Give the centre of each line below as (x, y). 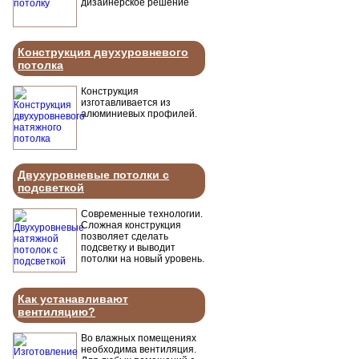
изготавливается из (126, 103)
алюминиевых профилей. (139, 114)
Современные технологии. (142, 214)
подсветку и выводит (128, 248)
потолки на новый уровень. (143, 259)
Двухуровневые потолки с (93, 175)
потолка (40, 65)
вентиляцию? (56, 312)
